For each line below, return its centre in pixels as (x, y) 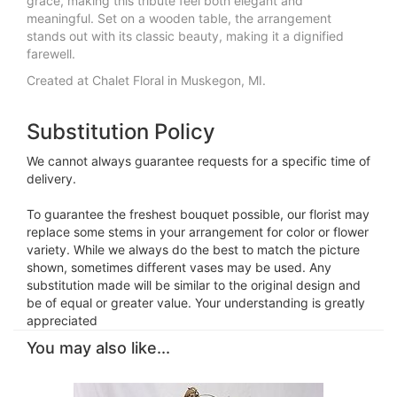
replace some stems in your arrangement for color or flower (198, 232)
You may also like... (98, 348)
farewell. (51, 54)
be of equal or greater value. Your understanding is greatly (196, 303)
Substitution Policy (121, 132)
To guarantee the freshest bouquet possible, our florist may (198, 214)
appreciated (62, 321)
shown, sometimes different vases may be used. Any (179, 268)
